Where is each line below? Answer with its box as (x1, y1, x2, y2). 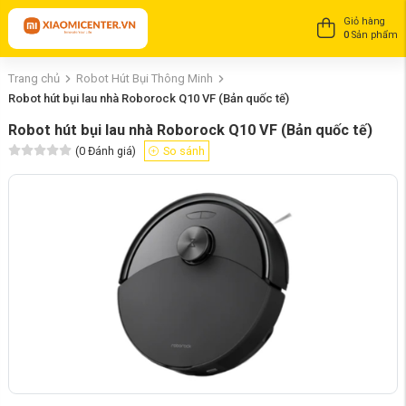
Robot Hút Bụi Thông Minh (75, 72, 213, 86)
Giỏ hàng (343, 15, 385, 28)
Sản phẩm (349, 29, 398, 42)
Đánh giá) (87, 144, 136, 159)
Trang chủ (8, 72, 60, 86)
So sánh (162, 144, 205, 159)
